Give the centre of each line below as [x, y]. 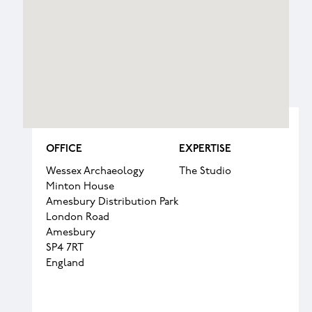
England [65, 264]
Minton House [80, 187]
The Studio [205, 172]
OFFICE [64, 149]
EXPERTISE [205, 149]
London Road [78, 218]
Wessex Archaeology [95, 172]
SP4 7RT [65, 248]
